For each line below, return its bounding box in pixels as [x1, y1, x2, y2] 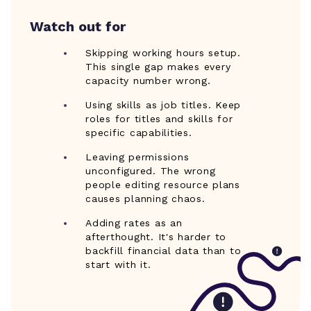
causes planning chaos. [85, 193, 205, 205]
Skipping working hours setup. [85, 47, 241, 59]
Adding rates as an [85, 217, 183, 229]
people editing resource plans [85, 179, 240, 191]
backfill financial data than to [85, 245, 242, 257]
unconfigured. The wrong [85, 165, 216, 177]
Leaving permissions [85, 151, 190, 163]
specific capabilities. [85, 127, 192, 139]
